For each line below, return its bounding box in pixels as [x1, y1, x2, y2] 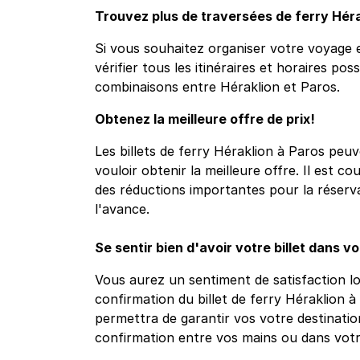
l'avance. [95, 201, 149, 218]
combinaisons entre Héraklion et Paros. [95, 79, 340, 96]
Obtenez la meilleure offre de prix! [95, 111, 315, 128]
